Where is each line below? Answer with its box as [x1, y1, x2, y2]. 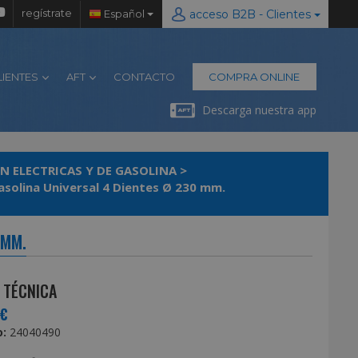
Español [101, 6, 147, 20]
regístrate [22, 6, 72, 20]
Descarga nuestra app [201, 102, 316, 117]
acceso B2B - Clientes [259, 7, 314, 22]
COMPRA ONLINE [209, 70, 300, 83]
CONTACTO [113, 70, 175, 83]
